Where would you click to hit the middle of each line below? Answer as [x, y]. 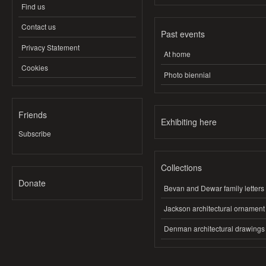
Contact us [39, 27]
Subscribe [35, 134]
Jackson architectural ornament [214, 208]
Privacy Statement [50, 47]
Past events [183, 34]
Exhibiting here [189, 122]
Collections [181, 168]
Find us [33, 7]
